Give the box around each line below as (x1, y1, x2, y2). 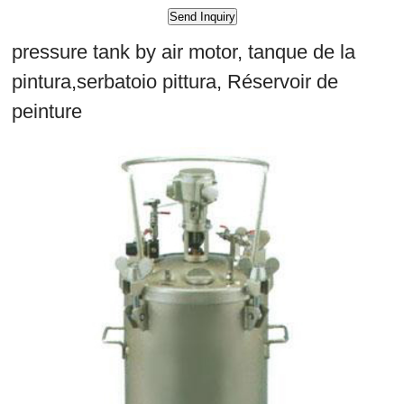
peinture (12, 100, 82, 124)
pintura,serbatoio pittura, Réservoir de (12, 70, 338, 94)
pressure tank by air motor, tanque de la (12, 41, 355, 64)
